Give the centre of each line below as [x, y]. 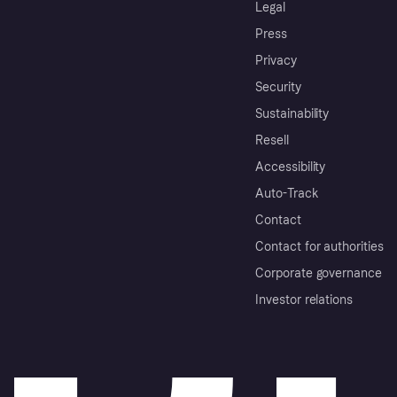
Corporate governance [319, 273]
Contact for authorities [319, 246]
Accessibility [291, 167]
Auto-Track [287, 193]
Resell [272, 140]
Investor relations [304, 300]
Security [278, 87]
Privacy [276, 60]
